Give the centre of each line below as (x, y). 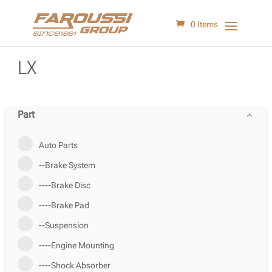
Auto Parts (58, 145)
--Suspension (63, 225)
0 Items (205, 24)
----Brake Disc (64, 185)
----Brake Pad (64, 205)
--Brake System (67, 165)
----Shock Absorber (74, 265)
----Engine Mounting (76, 245)
